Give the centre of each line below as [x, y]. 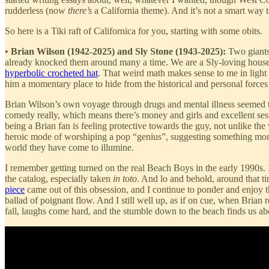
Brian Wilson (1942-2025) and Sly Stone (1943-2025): [118, 51]
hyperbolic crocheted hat [51, 73]
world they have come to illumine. [69, 147]
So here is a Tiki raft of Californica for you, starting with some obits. [134, 31]
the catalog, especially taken [59, 178]
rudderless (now [36, 10]
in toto [125, 178]
